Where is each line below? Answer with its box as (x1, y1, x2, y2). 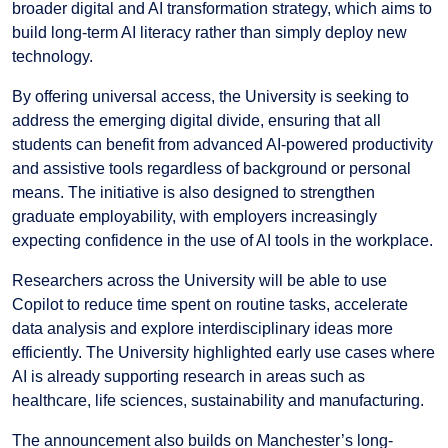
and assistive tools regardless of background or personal (12, 159, 411, 177)
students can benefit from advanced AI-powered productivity (12, 135, 433, 153)
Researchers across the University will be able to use (12, 271, 387, 289)
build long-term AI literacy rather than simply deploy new (12, 23, 407, 41)
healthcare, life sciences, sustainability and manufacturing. (12, 391, 424, 409)
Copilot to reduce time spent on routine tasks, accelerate (12, 295, 408, 313)
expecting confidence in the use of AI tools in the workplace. (12, 231, 433, 249)
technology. (12, 47, 93, 65)
